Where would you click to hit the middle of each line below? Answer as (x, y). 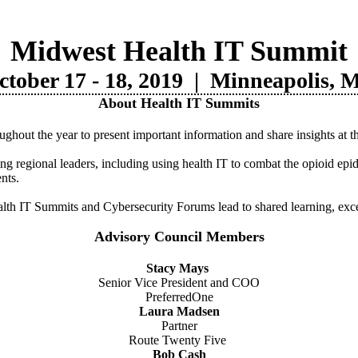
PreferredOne (179, 297)
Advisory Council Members (179, 237)
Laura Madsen (179, 311)
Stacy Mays (177, 268)
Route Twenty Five (179, 340)
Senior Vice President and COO (179, 282)
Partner (179, 326)
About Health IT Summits (179, 103)
